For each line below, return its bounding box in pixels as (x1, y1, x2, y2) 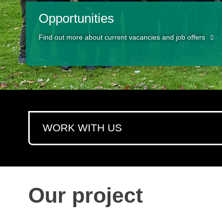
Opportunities (39, 11, 114, 26)
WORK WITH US (42, 122, 122, 134)
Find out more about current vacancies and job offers (39, 34, 206, 42)
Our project (28, 183, 143, 207)
